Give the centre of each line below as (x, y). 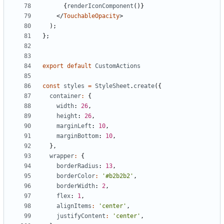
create (144, 86)
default (79, 66)
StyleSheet (112, 86)
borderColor (76, 176)
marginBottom (77, 136)
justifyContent (81, 216)
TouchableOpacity (91, 16)
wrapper (62, 156)
